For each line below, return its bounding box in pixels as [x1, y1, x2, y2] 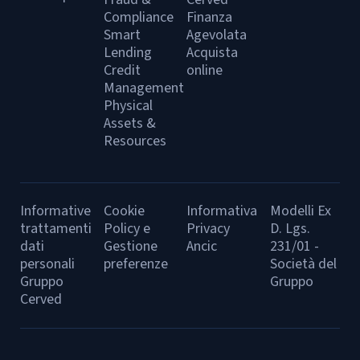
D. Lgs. [269, 219, 310, 239]
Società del [269, 254, 337, 274]
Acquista [186, 43, 238, 63]
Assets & [103, 113, 156, 133]
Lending [103, 43, 152, 63]
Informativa [186, 201, 257, 221]
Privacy [186, 219, 230, 239]
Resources [103, 131, 166, 151]
